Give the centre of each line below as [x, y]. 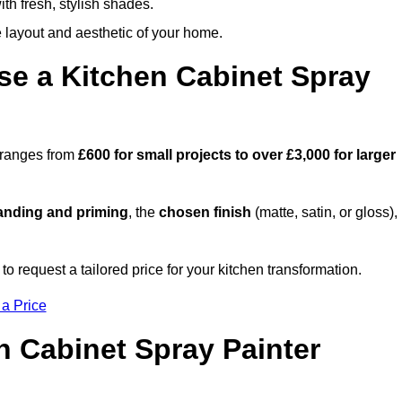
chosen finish [205, 213]
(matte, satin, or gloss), [324, 213]
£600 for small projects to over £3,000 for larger [237, 155]
